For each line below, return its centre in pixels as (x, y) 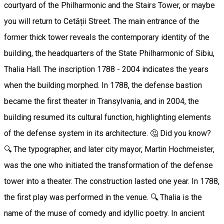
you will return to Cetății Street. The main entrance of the (102, 21)
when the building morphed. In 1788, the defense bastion (103, 85)
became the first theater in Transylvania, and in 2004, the (101, 101)
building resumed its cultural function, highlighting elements (107, 117)
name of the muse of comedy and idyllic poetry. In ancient (104, 213)
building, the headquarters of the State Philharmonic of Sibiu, (109, 53)
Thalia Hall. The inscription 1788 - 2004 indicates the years (106, 69)
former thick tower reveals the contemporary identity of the (107, 37)
